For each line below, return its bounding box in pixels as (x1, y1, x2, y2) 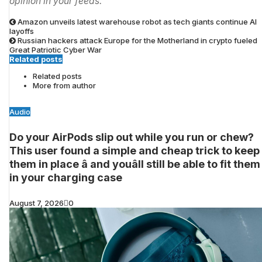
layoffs (9, 26, 34, 36)
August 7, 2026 (9, 198, 64, 208)
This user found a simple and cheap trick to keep (9, 144, 260, 157)
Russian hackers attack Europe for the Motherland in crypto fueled (18, 36, 257, 46)
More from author (33, 81, 96, 91)
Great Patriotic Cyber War (9, 45, 102, 55)
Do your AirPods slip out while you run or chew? (9, 131, 254, 144)
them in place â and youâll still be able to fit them (9, 158, 260, 171)
